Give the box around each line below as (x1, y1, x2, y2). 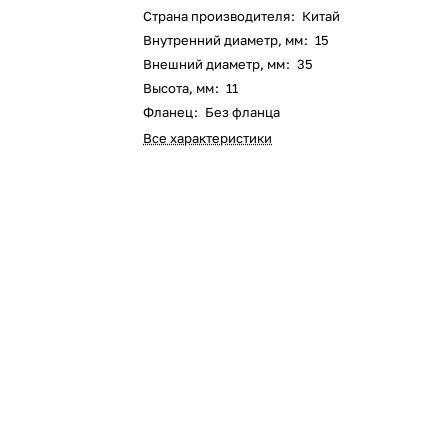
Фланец (143, 104, 197, 120)
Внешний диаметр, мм (143, 56, 289, 72)
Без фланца (202, 104, 281, 120)
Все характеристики (143, 130, 273, 146)
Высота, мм (143, 80, 218, 96)
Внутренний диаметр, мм (143, 32, 307, 48)
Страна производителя (143, 8, 294, 24)
